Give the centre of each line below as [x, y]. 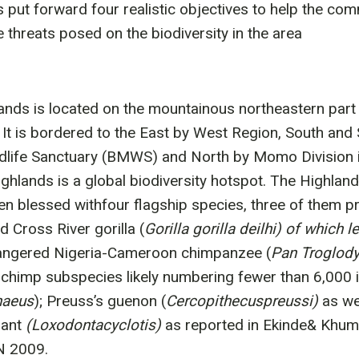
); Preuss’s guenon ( [100, 301]
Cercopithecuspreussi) [244, 301]
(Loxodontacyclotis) [93, 325]
